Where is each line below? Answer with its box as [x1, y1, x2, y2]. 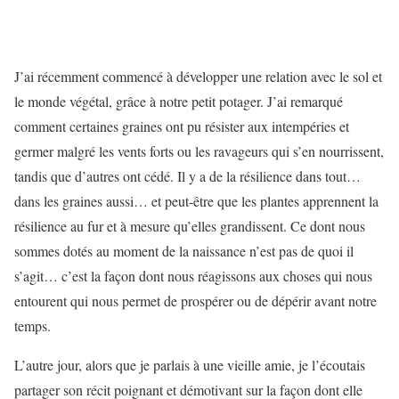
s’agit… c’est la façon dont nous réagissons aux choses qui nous [14, 266, 372, 285]
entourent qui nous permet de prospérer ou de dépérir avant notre [14, 291, 377, 310]
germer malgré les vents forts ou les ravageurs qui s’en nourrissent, [14, 142, 384, 160]
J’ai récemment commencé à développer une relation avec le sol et [14, 67, 382, 85]
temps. [14, 316, 51, 335]
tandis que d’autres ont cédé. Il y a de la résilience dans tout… [14, 167, 361, 185]
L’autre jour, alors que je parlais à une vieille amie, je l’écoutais [14, 355, 365, 374]
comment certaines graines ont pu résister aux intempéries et [14, 117, 349, 135]
